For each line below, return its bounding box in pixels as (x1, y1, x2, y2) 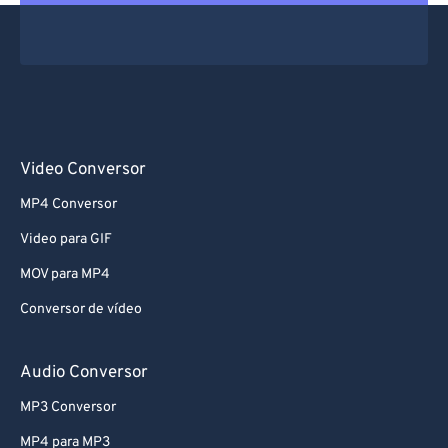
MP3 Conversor (20, 399, 116, 416)
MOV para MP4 (20, 266, 110, 283)
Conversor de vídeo (20, 301, 142, 318)
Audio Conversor (20, 362, 148, 384)
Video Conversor (20, 159, 146, 181)
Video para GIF (20, 231, 112, 248)
